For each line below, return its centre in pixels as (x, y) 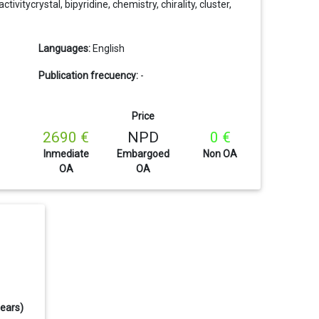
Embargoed (143, 154)
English (108, 49)
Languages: (64, 49)
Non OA (220, 154)
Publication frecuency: (88, 76)
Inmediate (66, 154)
